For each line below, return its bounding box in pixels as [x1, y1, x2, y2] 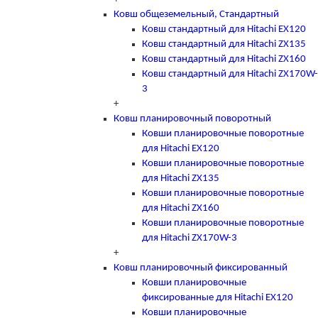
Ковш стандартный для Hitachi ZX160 [142, 53, 306, 65]
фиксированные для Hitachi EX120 [142, 292, 293, 303]
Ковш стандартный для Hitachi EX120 [142, 23, 306, 35]
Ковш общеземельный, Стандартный [114, 9, 279, 20]
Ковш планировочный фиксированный [114, 262, 287, 273]
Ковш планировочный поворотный [114, 113, 271, 124]
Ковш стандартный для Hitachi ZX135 [142, 38, 306, 50]
